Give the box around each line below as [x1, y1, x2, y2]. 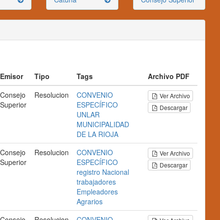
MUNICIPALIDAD [77, 119, 129, 129]
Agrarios [77, 196, 103, 206]
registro [77, 167, 100, 177]
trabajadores [77, 177, 116, 187]
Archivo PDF [148, 71, 190, 81]
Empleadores [77, 187, 118, 196]
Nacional [102, 167, 129, 177]
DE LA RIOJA [77, 129, 118, 139]
